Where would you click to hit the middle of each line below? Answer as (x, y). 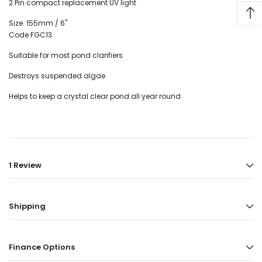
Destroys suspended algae (57, 76)
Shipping (27, 206)
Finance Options (42, 247)
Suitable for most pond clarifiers (66, 56)
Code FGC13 (30, 35)
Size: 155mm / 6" (38, 23)
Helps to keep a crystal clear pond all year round (95, 96)
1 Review (25, 166)
